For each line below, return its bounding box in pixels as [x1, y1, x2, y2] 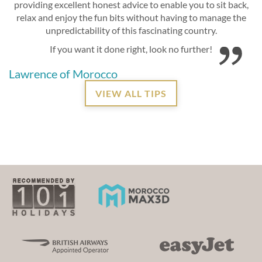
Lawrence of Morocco [9, 66, 118, 81]
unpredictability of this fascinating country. [45, 24, 217, 36]
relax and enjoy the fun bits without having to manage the [16, 11, 246, 23]
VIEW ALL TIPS [95, 87, 167, 99]
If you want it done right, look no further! [50, 43, 212, 54]
